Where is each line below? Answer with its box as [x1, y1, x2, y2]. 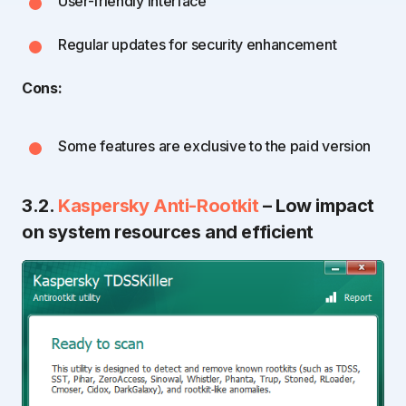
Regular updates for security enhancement [58, 35, 337, 54]
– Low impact [258, 195, 375, 217]
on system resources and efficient [22, 221, 314, 244]
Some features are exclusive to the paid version [58, 137, 371, 156]
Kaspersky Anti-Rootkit [58, 195, 259, 217]
